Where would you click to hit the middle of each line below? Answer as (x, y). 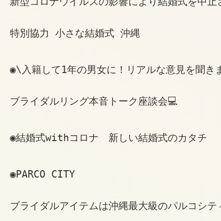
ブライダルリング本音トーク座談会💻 (94, 101)
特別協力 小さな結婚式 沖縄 (75, 33)
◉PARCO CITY (42, 174)
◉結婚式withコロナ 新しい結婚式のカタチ (109, 137)
